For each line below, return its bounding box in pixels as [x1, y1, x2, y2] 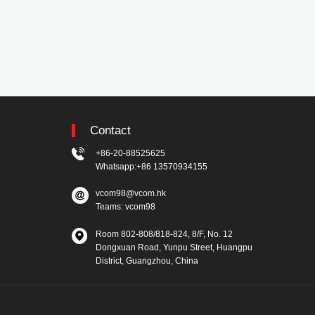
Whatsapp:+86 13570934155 [96, 162, 207, 172]
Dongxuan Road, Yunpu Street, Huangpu [96, 242, 252, 252]
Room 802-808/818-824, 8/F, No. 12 [96, 229, 233, 239]
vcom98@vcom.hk [96, 188, 166, 199]
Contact [90, 122, 131, 137]
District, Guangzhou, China [96, 255, 198, 266]
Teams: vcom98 [96, 202, 155, 212]
